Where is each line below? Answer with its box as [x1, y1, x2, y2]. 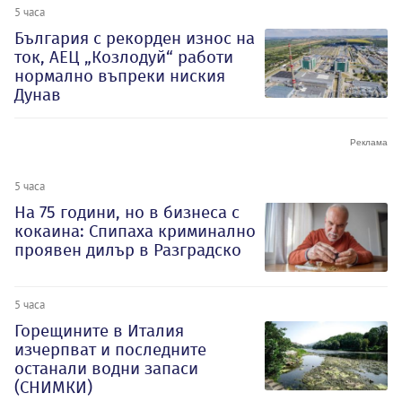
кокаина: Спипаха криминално [14, 220, 256, 241]
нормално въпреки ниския [14, 65, 225, 86]
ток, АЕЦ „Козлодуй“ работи [14, 46, 233, 67]
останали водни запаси [14, 357, 198, 379]
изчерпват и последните [14, 338, 206, 360]
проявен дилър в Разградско [14, 239, 241, 260]
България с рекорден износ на [14, 27, 255, 48]
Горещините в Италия [14, 319, 184, 341]
